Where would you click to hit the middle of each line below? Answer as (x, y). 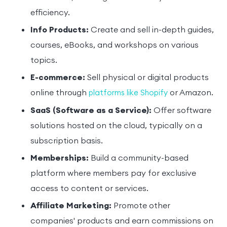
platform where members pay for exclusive (113, 174)
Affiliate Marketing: (71, 206)
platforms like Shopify (128, 93)
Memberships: (60, 158)
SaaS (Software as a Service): (92, 111)
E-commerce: (58, 78)
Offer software (182, 111)
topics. (44, 61)
